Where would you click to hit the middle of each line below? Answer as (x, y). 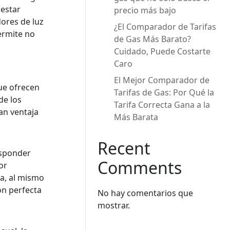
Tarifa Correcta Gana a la (162, 105)
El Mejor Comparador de (162, 80)
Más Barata (136, 117)
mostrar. (114, 205)
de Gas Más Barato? (153, 39)
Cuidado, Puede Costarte (162, 51)
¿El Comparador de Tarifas (165, 27)
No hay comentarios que (146, 193)
